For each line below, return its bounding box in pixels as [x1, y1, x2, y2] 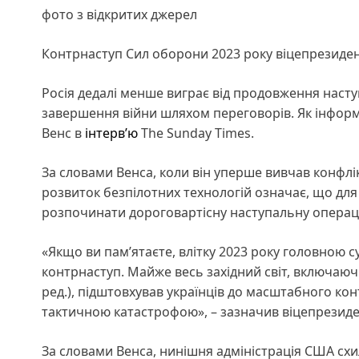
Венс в [42, 123, 85, 142]
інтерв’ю [85, 123, 138, 142]
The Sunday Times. [138, 123, 254, 142]
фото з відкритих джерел [42, 5, 197, 23]
